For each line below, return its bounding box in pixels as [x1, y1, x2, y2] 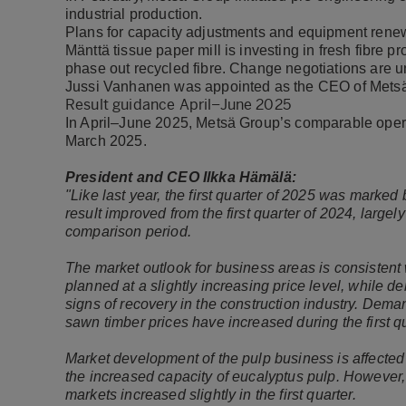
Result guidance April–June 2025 [65, 96, 291, 113]
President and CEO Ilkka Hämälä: [65, 169, 296, 185]
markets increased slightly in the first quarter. [65, 387, 360, 402]
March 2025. [65, 133, 150, 149]
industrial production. [65, 6, 207, 22]
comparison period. [65, 224, 199, 239]
